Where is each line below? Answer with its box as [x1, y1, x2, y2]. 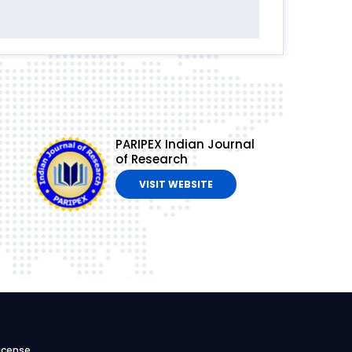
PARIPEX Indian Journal [115, 136, 255, 153]
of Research [115, 151, 188, 168]
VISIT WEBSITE [138, 178, 213, 192]
